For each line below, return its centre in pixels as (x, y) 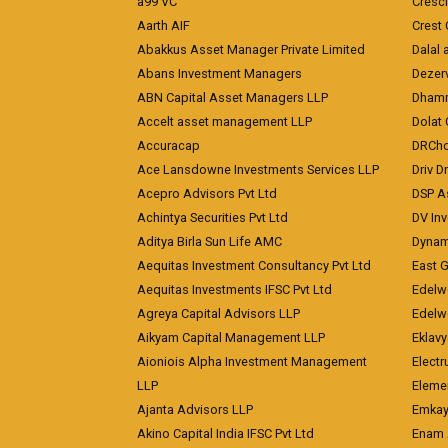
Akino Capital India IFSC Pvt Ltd (225, 433)
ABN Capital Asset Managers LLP (232, 97)
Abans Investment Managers (219, 73)
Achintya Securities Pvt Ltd (212, 217)
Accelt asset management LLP (224, 121)
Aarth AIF (163, 25)
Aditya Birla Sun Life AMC (209, 241)
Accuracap (168, 145)
